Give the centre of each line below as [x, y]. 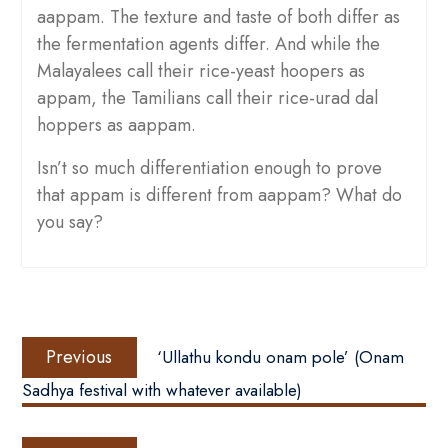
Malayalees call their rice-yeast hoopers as [200, 71]
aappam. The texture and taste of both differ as [218, 17]
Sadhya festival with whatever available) [161, 390]
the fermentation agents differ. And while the [208, 44]
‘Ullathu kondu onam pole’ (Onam [280, 357]
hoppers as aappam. [116, 125]
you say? [69, 222]
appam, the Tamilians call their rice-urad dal [207, 98]
